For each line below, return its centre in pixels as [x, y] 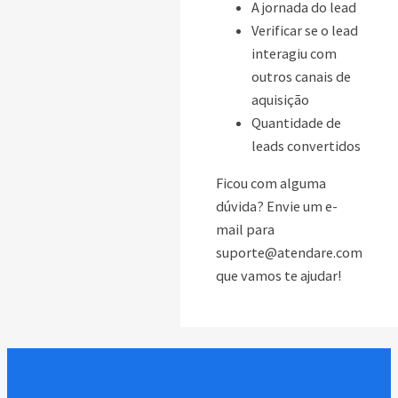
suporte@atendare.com [289, 252]
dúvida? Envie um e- [277, 206]
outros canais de [301, 76]
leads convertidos [306, 145]
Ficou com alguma [271, 183]
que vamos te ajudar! [279, 275]
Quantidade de [296, 122]
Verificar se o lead [305, 30]
